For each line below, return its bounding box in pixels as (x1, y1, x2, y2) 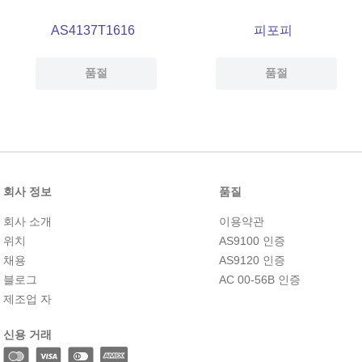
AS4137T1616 (51, 23, 136, 37)
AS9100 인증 (219, 234, 286, 247)
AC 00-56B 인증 (219, 272, 301, 286)
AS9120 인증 (219, 253, 286, 267)
